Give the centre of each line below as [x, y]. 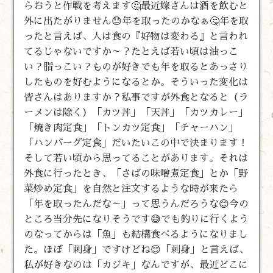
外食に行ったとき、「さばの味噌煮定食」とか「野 [136, 173]
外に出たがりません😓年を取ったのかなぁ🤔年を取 [136, 21]
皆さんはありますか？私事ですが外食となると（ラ [136, 97]
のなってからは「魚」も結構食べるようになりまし [136, 234]
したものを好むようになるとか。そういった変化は [136, 82]
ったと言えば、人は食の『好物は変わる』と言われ [136, 36]
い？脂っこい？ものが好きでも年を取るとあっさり [136, 67]
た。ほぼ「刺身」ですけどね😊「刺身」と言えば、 [136, 250]
